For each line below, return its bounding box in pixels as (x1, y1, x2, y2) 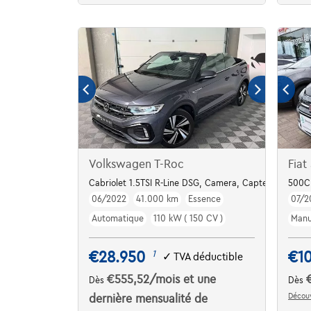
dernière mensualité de (88, 292, 208, 305)
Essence (187, 194, 221, 204)
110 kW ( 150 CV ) (153, 213, 223, 224)
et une (183, 273, 216, 286)
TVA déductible (173, 251, 243, 263)
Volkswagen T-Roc (88, 158, 184, 171)
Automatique (91, 213, 144, 224)
